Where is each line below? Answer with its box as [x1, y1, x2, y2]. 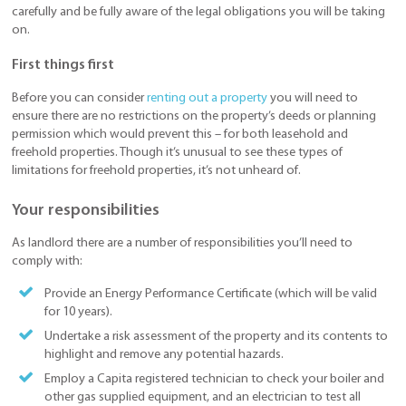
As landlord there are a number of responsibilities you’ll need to [12, 236, 353, 250]
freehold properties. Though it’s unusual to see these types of [12, 146, 343, 160]
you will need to [267, 92, 358, 106]
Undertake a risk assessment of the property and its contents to [43, 330, 388, 344]
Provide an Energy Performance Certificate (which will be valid [43, 287, 377, 302]
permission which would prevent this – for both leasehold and [12, 128, 348, 142]
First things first [12, 57, 114, 72]
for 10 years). [43, 305, 112, 320]
